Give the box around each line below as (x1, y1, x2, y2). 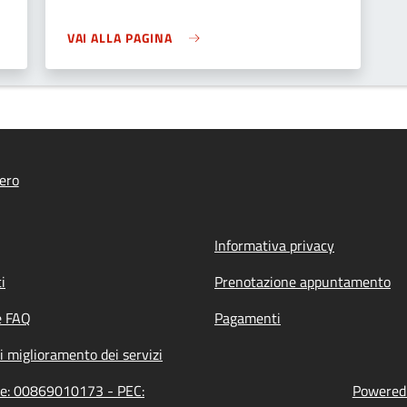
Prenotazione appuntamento (214, 271, 391, 293)
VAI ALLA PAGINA (66, 28, 174, 47)
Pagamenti (214, 307, 281, 329)
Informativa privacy (214, 234, 334, 256)
